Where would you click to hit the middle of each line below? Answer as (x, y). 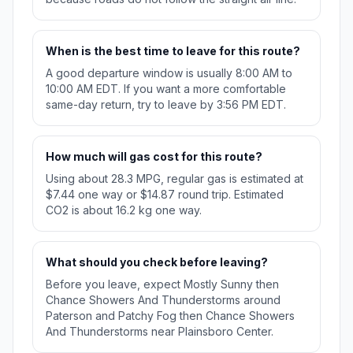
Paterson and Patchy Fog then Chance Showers (170, 316)
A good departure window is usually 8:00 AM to (169, 73)
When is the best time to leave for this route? (173, 51)
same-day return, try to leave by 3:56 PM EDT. (166, 105)
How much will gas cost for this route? (154, 157)
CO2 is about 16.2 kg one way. (124, 210)
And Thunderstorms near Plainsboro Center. (160, 332)
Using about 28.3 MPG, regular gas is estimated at (175, 179)
